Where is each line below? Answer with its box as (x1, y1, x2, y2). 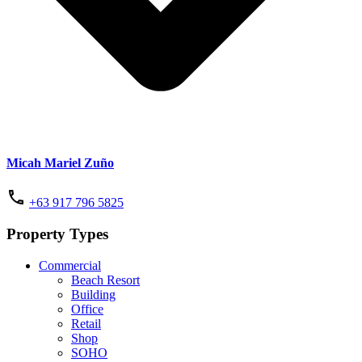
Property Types (6, 225, 108, 243)
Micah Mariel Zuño (6, 156, 114, 170)
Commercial (39, 258, 101, 272)
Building (71, 287, 116, 301)
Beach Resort (71, 272, 140, 287)
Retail (71, 316, 101, 330)
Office (71, 301, 103, 316)
